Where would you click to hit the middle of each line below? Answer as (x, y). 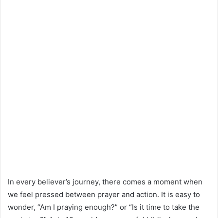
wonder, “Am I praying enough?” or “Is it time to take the (104, 207)
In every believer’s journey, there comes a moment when (105, 182)
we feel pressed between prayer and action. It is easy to (104, 194)
